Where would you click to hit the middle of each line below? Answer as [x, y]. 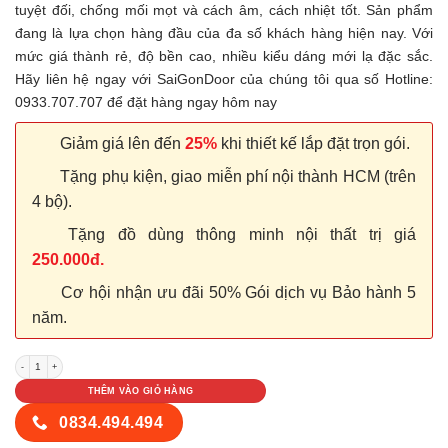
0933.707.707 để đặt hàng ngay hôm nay [146, 102]
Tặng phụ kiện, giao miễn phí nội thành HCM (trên [236, 176]
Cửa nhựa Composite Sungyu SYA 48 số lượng [121, 359]
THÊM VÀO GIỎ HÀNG [140, 390]
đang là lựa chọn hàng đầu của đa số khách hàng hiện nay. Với [224, 33]
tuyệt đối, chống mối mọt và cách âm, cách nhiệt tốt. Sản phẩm [224, 10]
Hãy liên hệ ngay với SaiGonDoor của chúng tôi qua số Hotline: [224, 79]
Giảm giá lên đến [120, 143]
